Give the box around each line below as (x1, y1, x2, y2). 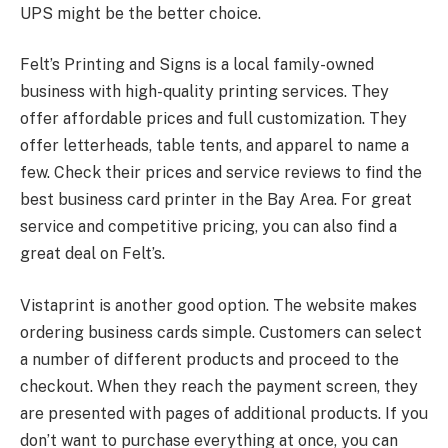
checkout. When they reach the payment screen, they (20, 376, 418, 396)
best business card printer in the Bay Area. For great (20, 190, 412, 210)
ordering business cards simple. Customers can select (20, 322, 422, 342)
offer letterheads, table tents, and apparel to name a (20, 136, 409, 156)
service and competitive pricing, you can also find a (20, 217, 397, 237)
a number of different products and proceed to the (20, 349, 399, 369)
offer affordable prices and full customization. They (20, 109, 407, 129)
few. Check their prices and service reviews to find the (20, 163, 422, 183)
